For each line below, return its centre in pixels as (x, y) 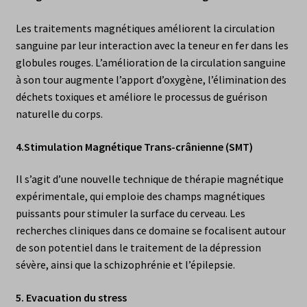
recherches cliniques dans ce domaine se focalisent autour (150, 231)
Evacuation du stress (76, 297)
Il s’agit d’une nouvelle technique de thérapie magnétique (149, 179)
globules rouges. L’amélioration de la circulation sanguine (150, 62)
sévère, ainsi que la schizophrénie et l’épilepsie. (125, 265)
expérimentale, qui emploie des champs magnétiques (140, 196)
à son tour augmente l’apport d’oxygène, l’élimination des (151, 79)
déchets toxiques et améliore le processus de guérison (141, 96)
